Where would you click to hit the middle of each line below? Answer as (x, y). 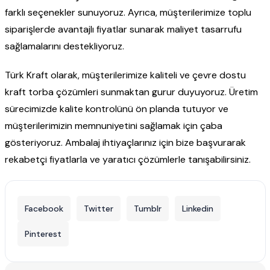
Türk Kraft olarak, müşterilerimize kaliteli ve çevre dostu (125, 75)
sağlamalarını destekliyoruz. (64, 46)
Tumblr (147, 209)
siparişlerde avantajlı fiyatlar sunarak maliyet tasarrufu (123, 30)
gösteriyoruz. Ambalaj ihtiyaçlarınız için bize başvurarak (125, 143)
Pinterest (43, 234)
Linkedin (197, 209)
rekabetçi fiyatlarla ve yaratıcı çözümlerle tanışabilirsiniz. (127, 160)
